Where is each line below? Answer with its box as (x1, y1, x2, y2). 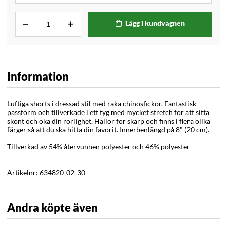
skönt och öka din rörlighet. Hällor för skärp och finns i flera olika (7, 116, 210, 125)
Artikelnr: (7, 168, 40, 177)
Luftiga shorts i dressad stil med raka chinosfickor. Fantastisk (7, 99, 196, 108)
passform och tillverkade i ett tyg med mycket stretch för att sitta (7, 107, 209, 117)
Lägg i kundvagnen (125, 19, 185, 28)
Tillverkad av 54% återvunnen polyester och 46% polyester (7, 142, 190, 151)
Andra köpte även (7, 201, 98, 215)
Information (7, 69, 69, 83)
